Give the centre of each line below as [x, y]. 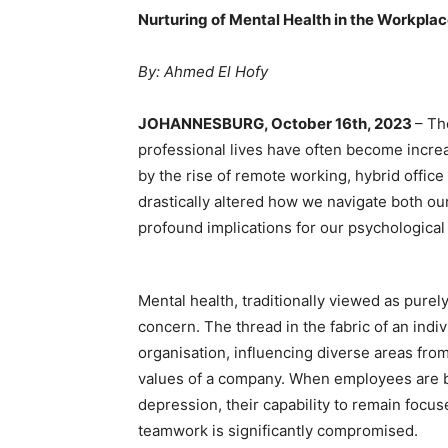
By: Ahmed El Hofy [203, 71]
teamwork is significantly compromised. [278, 430]
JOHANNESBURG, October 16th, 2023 [276, 123]
